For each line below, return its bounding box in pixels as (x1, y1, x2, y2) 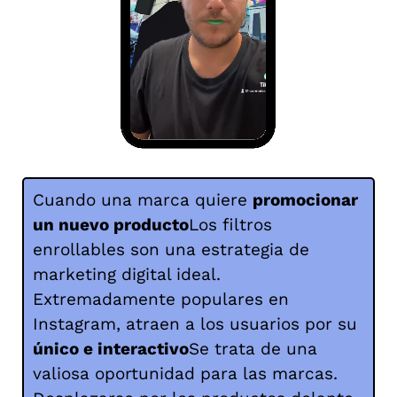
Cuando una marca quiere (33, 189, 253, 210)
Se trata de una (189, 338, 317, 359)
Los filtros (189, 214, 272, 235)
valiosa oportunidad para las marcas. (33, 362, 338, 384)
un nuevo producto (33, 214, 189, 235)
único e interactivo (33, 338, 189, 359)
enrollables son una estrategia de (33, 238, 309, 260)
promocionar (253, 189, 358, 210)
